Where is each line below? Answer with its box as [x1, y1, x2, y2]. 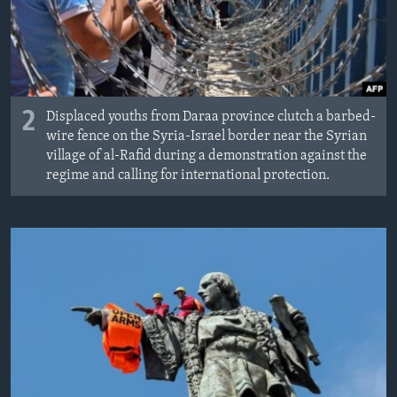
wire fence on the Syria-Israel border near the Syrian [46, 129, 367, 144]
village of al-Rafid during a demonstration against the [46, 149, 367, 164]
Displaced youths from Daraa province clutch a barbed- [46, 110, 376, 125]
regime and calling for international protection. [46, 168, 330, 183]
